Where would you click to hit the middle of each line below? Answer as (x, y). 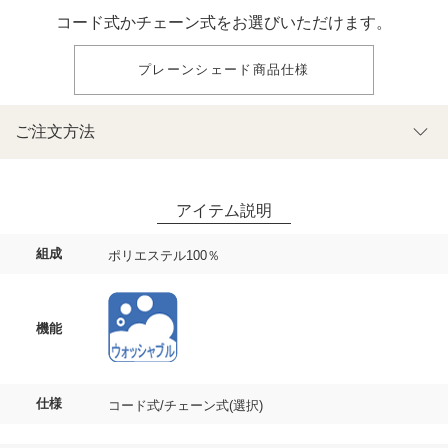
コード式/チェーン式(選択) (185, 405)
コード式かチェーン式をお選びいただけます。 (224, 22)
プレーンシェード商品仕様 (224, 69)
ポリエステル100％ (164, 255)
